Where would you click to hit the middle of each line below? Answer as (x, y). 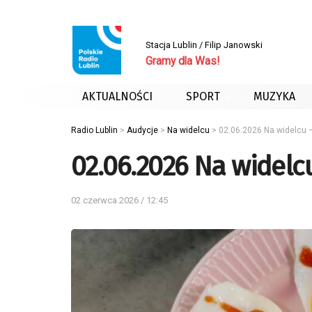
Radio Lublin (94, 130)
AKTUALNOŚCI (117, 96)
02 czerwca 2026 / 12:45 (119, 200)
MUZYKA (274, 96)
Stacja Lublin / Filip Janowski (204, 45)
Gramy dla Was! (182, 61)
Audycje (142, 130)
